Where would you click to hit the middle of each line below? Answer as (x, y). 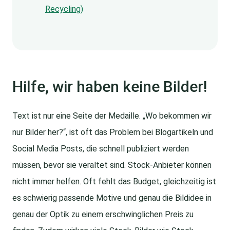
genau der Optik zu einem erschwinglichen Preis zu (103, 215)
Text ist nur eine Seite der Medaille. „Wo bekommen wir (112, 116)
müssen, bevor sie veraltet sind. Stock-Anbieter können (112, 165)
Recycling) (64, 9)
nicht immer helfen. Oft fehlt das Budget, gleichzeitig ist (114, 182)
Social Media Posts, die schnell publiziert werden (101, 149)
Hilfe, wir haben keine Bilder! (110, 87)
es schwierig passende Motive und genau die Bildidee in (112, 198)
